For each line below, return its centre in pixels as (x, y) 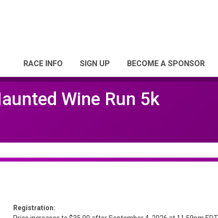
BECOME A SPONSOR (166, 64)
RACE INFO (43, 64)
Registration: (34, 208)
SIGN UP (95, 64)
